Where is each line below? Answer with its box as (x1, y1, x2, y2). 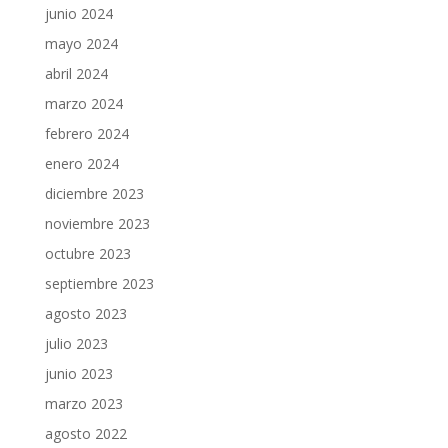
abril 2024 (44, 64, 108, 83)
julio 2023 (44, 334, 108, 353)
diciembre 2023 (44, 184, 144, 203)
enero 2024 (44, 154, 119, 173)
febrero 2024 (44, 124, 129, 143)
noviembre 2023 (44, 214, 150, 233)
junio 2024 (44, 4, 113, 23)
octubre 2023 (44, 244, 131, 263)
